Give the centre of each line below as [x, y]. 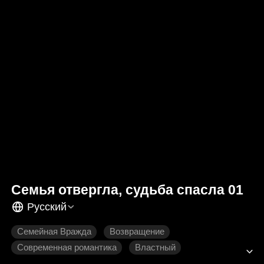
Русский [47, 207]
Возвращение [137, 232]
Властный [155, 248]
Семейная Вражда [54, 232]
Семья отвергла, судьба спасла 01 [128, 190]
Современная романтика [67, 248]
